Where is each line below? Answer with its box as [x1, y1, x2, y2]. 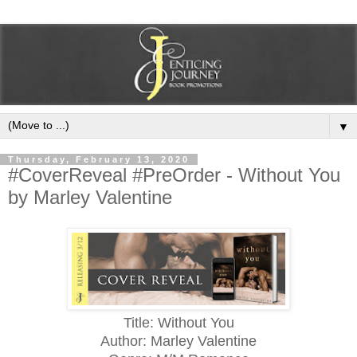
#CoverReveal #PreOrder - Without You [8, 163, 340, 186]
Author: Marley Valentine [100, 332, 257, 349]
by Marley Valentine [8, 186, 172, 208]
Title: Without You [123, 314, 234, 331]
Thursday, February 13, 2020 [8, 154, 190, 164]
